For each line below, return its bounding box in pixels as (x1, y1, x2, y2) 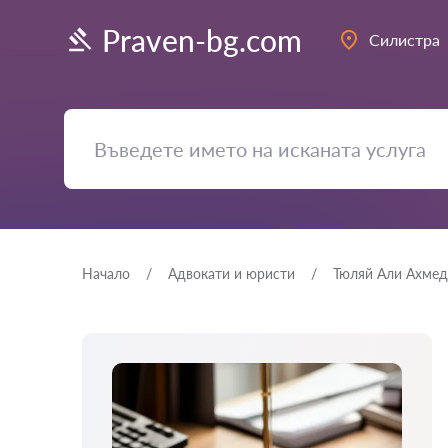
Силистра (369, 30, 440, 49)
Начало (82, 265, 130, 282)
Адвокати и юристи (168, 265, 295, 282)
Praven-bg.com (102, 21, 302, 58)
